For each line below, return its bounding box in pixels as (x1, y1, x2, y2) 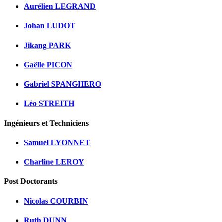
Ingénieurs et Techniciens (4, 118, 89, 127)
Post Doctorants (4, 177, 57, 186)
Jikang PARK (24, 41, 71, 50)
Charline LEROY (24, 158, 84, 166)
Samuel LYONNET (24, 138, 90, 147)
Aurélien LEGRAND (24, 2, 96, 11)
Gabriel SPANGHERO (24, 80, 101, 89)
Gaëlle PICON (24, 60, 72, 69)
